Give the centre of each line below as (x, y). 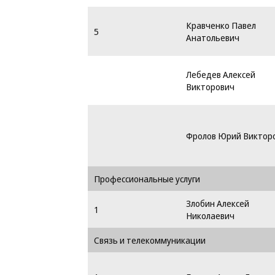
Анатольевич (213, 37)
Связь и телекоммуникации (150, 240)
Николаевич (210, 215)
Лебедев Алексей (221, 74)
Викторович (210, 87)
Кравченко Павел (221, 25)
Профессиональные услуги (147, 179)
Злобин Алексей (218, 203)
